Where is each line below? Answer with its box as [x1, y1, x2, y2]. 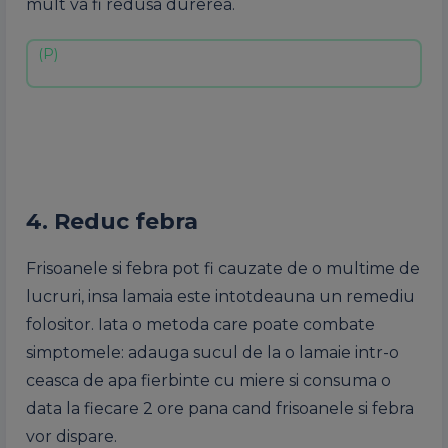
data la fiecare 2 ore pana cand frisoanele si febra [26, 399, 414, 418]
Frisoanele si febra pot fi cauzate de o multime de [26, 259, 420, 278]
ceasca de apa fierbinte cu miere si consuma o [26, 371, 391, 390]
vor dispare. [26, 427, 117, 446]
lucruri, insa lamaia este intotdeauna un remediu [26, 287, 415, 306]
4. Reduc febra [26, 208, 198, 235]
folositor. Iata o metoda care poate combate [26, 315, 375, 334]
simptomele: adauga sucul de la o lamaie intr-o [26, 343, 399, 362]
